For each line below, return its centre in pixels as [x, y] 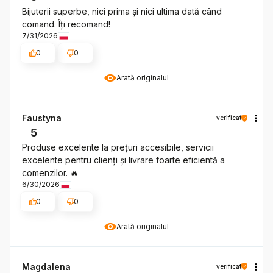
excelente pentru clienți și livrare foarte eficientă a [123, 160]
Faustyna [42, 118]
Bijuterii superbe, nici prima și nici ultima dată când [122, 12]
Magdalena [46, 266]
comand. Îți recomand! [66, 24]
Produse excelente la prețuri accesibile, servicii [118, 147]
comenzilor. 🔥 [50, 173]
